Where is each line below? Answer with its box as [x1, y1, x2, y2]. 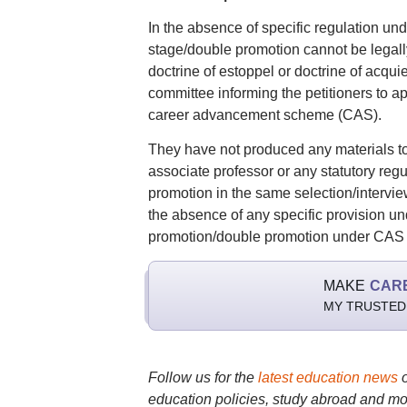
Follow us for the [147, 370, 258, 385]
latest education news [257, 370, 398, 385]
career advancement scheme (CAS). [147, 107, 382, 123]
